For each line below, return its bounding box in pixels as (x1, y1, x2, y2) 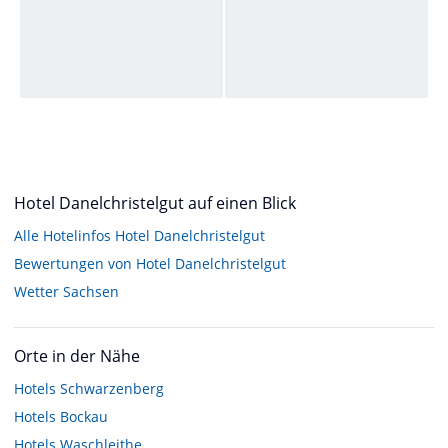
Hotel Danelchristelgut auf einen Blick (14, 192, 296, 215)
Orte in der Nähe (14, 345, 140, 368)
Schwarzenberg (60, 379, 164, 399)
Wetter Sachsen (14, 282, 119, 302)
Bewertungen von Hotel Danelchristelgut (14, 254, 286, 274)
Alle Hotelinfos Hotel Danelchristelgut (14, 226, 265, 246)
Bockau (60, 407, 108, 427)
